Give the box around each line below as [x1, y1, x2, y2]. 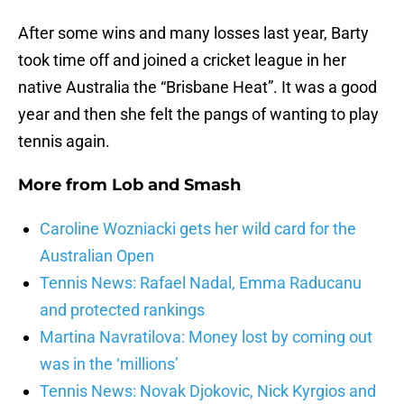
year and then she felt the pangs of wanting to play [18, 105, 379, 124]
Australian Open [40, 246, 154, 266]
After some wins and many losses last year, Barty [18, 23, 369, 43]
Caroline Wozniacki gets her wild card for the [40, 219, 356, 239]
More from [18, 175, 112, 196]
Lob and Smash [112, 175, 241, 196]
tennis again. [18, 132, 110, 151]
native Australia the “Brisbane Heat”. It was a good [18, 78, 377, 97]
